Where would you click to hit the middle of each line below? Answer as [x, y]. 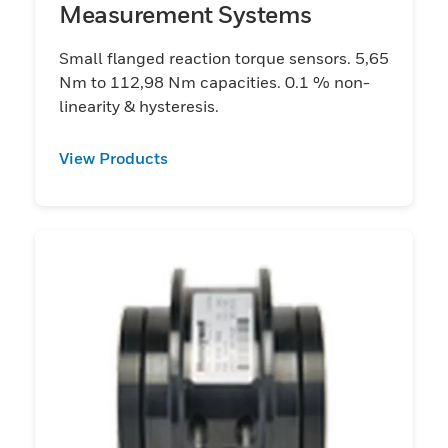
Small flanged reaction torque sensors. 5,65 [224, 57]
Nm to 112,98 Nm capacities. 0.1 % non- [214, 81]
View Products [113, 157]
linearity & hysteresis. [139, 105]
